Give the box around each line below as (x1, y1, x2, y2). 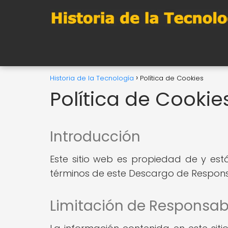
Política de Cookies (140, 73, 204, 83)
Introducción (50, 127, 140, 147)
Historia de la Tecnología (50, 73, 134, 83)
